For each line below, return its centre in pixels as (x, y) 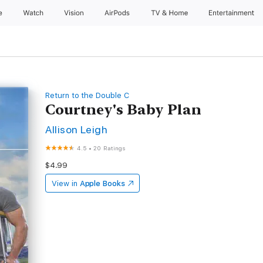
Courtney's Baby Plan (124, 109)
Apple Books (102, 183)
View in (65, 183)
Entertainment (233, 13)
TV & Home (170, 13)
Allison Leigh (77, 129)
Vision (74, 13)
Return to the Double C (87, 95)
